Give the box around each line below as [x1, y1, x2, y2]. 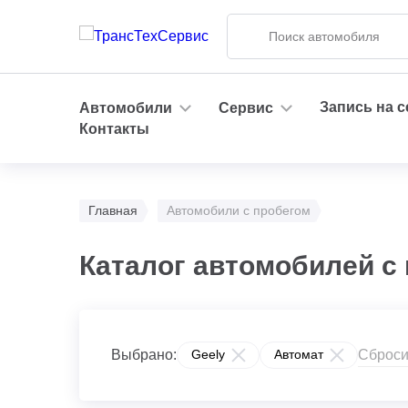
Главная [88, 203, 138, 218]
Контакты [79, 121, 149, 137]
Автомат [274, 347, 323, 362]
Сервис [219, 99, 273, 116]
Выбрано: [111, 347, 177, 362]
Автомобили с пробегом [167, 203, 311, 218]
